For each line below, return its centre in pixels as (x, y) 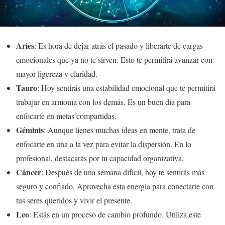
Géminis (30, 130)
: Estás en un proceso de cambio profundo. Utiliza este (115, 214)
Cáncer (29, 172)
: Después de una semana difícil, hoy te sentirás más (123, 172)
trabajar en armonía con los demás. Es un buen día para (103, 102)
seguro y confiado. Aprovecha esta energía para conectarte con (115, 186)
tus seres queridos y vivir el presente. (74, 200)
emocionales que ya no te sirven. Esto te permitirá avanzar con (114, 60)
